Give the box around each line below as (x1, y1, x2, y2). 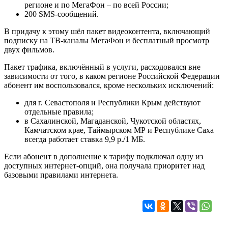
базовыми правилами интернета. (4, 170, 118, 179)
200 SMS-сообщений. (24, 9, 99, 18)
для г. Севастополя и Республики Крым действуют (24, 98, 201, 107)
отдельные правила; (24, 107, 94, 116)
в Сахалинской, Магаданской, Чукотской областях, (24, 116, 201, 125)
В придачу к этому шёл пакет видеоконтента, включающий (4, 26, 210, 36)
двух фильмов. (4, 45, 54, 54)
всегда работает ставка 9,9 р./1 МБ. (24, 134, 145, 144)
